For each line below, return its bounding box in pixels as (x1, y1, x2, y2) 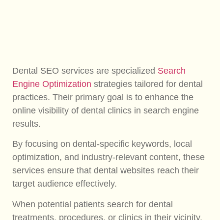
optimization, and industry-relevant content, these (12, 152, 205, 163)
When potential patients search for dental (12, 199, 173, 209)
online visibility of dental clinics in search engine (12, 105, 199, 115)
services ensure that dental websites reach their (12, 165, 199, 176)
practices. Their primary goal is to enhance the (12, 92, 193, 102)
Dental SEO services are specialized (12, 65, 158, 76)
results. (12, 118, 43, 129)
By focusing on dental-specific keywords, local (12, 139, 192, 149)
